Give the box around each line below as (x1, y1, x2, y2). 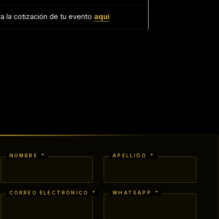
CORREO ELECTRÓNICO (9, 190, 91, 196)
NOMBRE (9, 153, 41, 159)
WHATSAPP (112, 190, 154, 196)
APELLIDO (112, 153, 149, 159)
